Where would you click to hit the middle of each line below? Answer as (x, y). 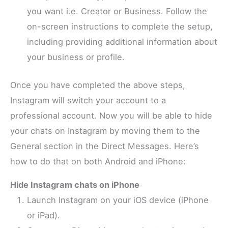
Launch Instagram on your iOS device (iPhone (118, 200)
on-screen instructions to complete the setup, (120, 27)
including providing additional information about (122, 42)
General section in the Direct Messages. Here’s (105, 146)
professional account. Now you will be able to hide (111, 116)
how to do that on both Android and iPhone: (98, 162)
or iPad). (44, 216)
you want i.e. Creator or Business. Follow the (117, 11)
